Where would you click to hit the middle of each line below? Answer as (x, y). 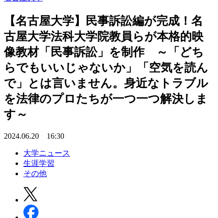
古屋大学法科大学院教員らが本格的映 (104, 36)
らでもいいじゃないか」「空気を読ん (106, 67)
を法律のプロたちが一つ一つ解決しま (106, 99)
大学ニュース (47, 153)
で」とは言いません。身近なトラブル (106, 83)
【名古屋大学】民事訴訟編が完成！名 (103, 21)
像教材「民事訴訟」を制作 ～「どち (104, 52)
